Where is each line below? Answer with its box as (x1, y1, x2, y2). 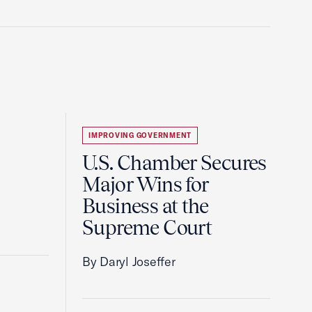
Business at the (82, 194, 209, 218)
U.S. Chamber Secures (82, 151, 267, 175)
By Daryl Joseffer (82, 253, 175, 270)
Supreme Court (82, 216, 212, 240)
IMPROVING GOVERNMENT (88, 131, 192, 140)
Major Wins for (82, 173, 209, 196)
